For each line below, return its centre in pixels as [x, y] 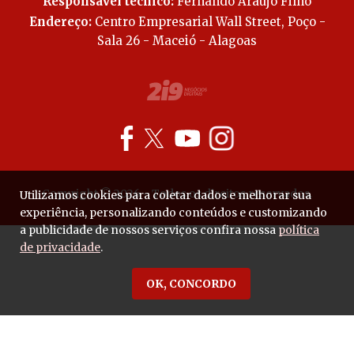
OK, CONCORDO [191, 284]
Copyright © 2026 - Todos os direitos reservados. [177, 194]
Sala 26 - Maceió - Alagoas [177, 41]
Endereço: [60, 22]
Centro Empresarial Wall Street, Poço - [208, 22]
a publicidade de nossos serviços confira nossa [149, 230]
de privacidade [60, 247]
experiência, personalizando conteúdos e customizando [173, 213]
